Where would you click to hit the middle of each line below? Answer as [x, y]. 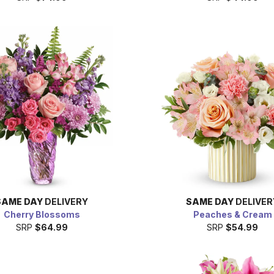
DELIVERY [65, 201]
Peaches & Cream [232, 214]
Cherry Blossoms [42, 214]
